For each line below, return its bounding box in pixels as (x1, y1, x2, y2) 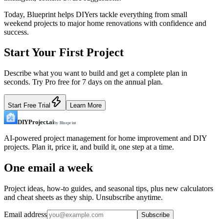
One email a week (4, 161, 93, 175)
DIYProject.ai (18, 119, 54, 126)
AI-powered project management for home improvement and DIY (4, 134, 207, 143)
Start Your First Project (4, 46, 124, 59)
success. (4, 27, 29, 36)
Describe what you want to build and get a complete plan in (4, 69, 187, 78)
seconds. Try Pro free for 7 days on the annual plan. (4, 78, 163, 87)
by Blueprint (54, 121, 77, 126)
